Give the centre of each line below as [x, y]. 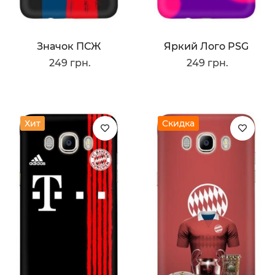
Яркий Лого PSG [206, 47]
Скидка [178, 124]
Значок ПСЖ [69, 47]
